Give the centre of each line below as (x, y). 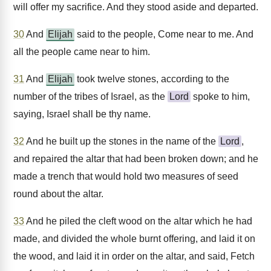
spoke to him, (220, 96)
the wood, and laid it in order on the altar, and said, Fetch (134, 256)
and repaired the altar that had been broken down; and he (136, 159)
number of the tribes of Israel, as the (90, 96)
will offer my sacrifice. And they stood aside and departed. (136, 7)
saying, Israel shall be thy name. (82, 114)
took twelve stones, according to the (152, 79)
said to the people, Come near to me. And (164, 34)
